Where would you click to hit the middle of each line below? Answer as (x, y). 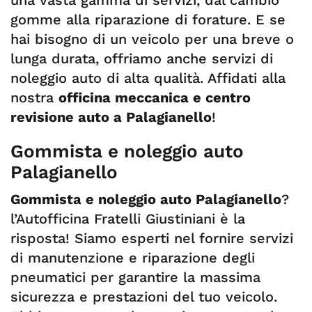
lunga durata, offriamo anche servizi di (142, 58)
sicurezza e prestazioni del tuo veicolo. (144, 297)
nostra (34, 97)
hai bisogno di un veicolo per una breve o (152, 39)
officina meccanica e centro (155, 97)
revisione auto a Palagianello (111, 117)
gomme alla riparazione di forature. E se (148, 19)
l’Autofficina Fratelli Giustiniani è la (128, 219)
